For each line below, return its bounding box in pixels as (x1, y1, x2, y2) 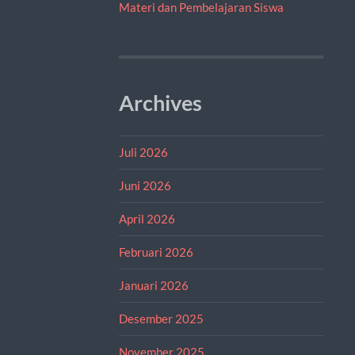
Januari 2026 (118, 277, 189, 292)
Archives (118, 90, 202, 116)
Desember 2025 (118, 311, 204, 326)
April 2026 (118, 211, 175, 226)
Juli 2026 (118, 144, 168, 159)
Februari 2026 (118, 244, 193, 259)
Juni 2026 (118, 177, 171, 193)
